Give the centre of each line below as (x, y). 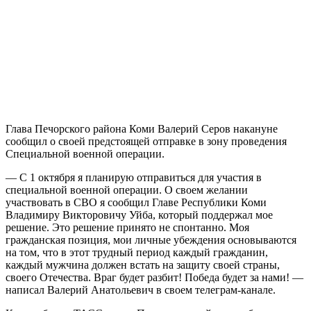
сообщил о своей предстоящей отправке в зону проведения (146, 142)
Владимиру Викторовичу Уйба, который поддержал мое (139, 215)
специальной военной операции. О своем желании (127, 190)
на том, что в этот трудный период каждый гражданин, (137, 253)
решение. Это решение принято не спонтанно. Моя (127, 228)
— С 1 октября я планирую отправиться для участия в (134, 178)
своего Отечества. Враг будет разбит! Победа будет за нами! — (154, 278)
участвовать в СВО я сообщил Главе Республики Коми (136, 203)
